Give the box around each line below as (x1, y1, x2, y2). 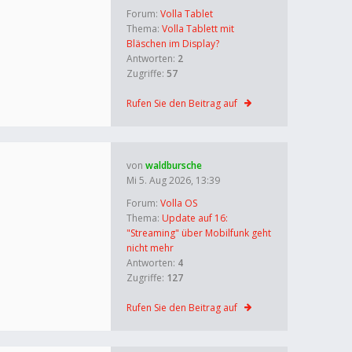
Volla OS (160, 196, 197, 210)
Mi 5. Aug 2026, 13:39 (126, 174, 220, 187)
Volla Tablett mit (162, 22, 234, 35)
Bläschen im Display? (126, 37, 219, 50)
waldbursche (145, 159, 202, 172)
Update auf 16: (162, 211, 228, 225)
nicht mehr (126, 241, 174, 255)
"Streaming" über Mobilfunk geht (126, 226, 271, 240)
